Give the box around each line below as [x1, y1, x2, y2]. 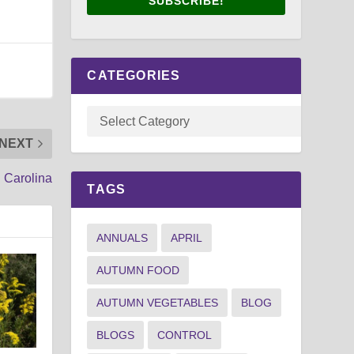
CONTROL [157, 328, 213, 341]
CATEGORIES [87, 68, 181, 82]
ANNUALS [96, 231, 149, 244]
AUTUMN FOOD [96, 263, 180, 277]
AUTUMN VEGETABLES [96, 296, 219, 309]
